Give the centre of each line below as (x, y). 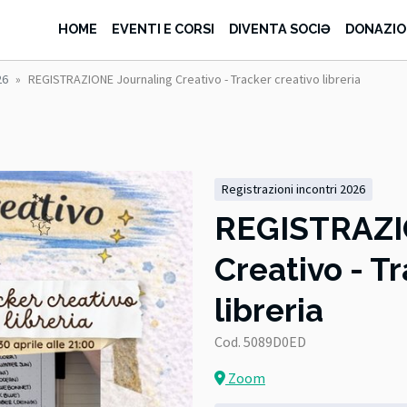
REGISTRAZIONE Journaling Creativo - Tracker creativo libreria (194, 79)
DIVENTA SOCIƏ (280, 28)
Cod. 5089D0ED (260, 342)
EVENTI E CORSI (164, 28)
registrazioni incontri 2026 (297, 189)
